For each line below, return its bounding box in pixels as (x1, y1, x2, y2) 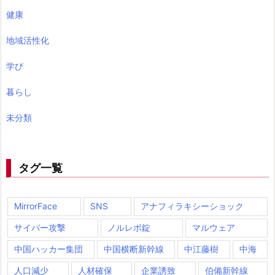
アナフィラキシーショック (141, 201, 244, 212)
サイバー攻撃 (14, 222, 66, 233)
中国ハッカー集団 (14, 244, 83, 255)
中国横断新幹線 (103, 244, 164, 255)
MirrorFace (14, 201, 57, 212)
